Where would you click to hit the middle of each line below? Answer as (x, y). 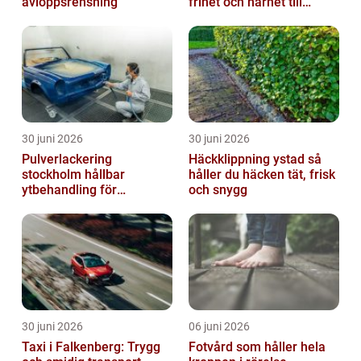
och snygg (218, 190)
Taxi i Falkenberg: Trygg (91, 347)
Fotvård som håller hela (257, 347)
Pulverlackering (67, 160)
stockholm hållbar (53, 175)
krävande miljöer (71, 205)
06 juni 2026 (219, 327)
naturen (211, 18)
